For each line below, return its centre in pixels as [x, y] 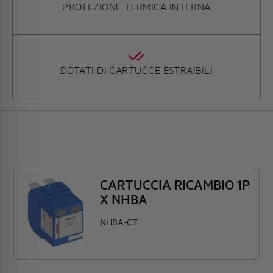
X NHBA [124, 199]
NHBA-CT [119, 222]
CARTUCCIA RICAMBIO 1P [175, 185]
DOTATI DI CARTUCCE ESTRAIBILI [136, 70]
